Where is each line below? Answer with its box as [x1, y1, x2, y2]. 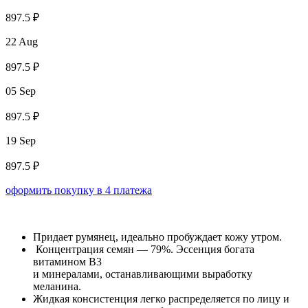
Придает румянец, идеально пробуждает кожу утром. [33, 231, 282, 243]
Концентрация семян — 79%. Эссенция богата [33, 243, 254, 256]
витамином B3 [33, 256, 102, 268]
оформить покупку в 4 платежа [5, 184, 152, 197]
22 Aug [5, 36, 38, 48]
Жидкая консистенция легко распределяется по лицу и [33, 293, 289, 305]
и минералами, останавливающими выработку [33, 268, 252, 280]
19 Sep [5, 135, 36, 147]
